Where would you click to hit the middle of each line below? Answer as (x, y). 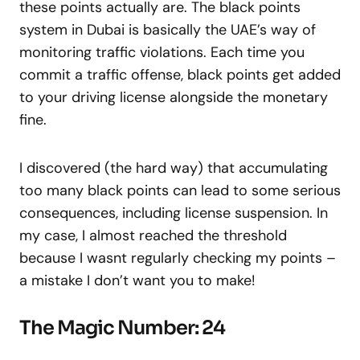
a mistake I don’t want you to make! (137, 280)
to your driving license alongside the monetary (174, 97)
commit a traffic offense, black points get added (180, 75)
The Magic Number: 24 (122, 328)
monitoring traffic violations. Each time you (162, 52)
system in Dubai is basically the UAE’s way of (168, 30)
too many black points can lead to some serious (180, 190)
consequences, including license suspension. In (174, 213)
